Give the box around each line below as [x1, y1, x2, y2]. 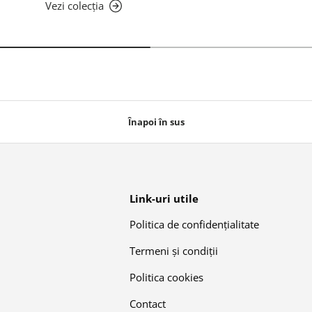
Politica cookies [130, 270, 203, 284]
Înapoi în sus [127, 115, 185, 128]
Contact [130, 296, 166, 311]
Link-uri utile [130, 191, 198, 205]
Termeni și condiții [130, 243, 218, 258]
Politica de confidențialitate [130, 217, 259, 231]
